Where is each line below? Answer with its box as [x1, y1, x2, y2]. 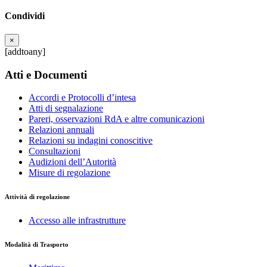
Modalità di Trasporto [5, 241, 69, 249]
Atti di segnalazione [29, 103, 103, 114]
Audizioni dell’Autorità [29, 157, 116, 167]
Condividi [5, 10, 45, 21]
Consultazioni [29, 146, 80, 157]
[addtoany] [5, 46, 45, 57]
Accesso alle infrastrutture [29, 215, 126, 226]
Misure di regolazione [29, 167, 110, 178]
